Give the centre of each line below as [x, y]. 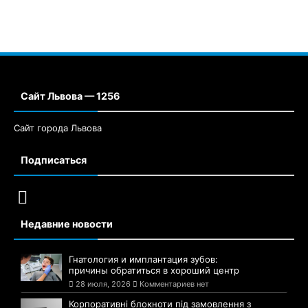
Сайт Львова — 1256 [70, 96]
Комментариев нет [173, 284]
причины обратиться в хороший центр [154, 271]
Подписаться [54, 160]
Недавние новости [67, 224]
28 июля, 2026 [103, 284]
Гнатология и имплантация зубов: [143, 260]
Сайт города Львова [58, 128]
